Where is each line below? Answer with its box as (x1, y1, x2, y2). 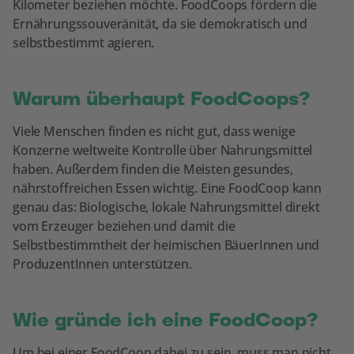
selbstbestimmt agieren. (13, 33, 155, 51)
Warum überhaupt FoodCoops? (13, 86, 311, 111)
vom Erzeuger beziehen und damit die (13, 217, 235, 235)
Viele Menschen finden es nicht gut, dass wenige (13, 122, 296, 140)
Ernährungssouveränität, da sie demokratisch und (13, 14, 307, 32)
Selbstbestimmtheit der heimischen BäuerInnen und (13, 235, 320, 254)
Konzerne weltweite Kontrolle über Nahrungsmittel (13, 141, 313, 159)
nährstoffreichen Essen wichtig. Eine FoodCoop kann (13, 179, 322, 197)
